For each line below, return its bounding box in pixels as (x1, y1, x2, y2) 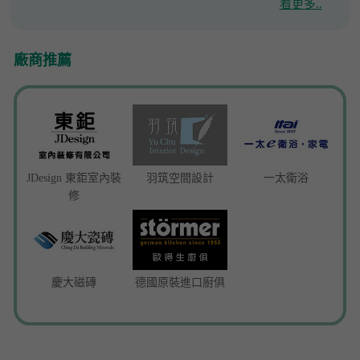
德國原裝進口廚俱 (134, 276, 225, 289)
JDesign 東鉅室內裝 (27, 171, 121, 184)
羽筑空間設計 (145, 171, 214, 184)
